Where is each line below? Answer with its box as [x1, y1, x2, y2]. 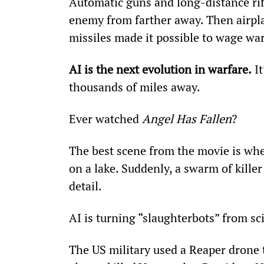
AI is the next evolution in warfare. [68, 61, 252, 77]
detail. [68, 177, 102, 194]
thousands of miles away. [68, 78, 200, 95]
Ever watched [68, 110, 142, 127]
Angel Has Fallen [141, 110, 232, 127]
